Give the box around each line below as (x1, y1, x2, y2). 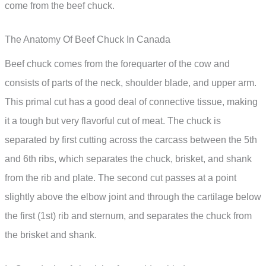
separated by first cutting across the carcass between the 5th (5, 135, 257, 145)
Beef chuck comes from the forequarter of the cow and (5, 59, 230, 69)
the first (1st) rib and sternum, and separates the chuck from (5, 211, 252, 221)
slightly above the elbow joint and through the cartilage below (5, 192, 261, 202)
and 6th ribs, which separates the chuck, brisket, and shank (5, 154, 252, 164)
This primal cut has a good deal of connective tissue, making (5, 97, 258, 107)
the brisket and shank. (5, 230, 97, 240)
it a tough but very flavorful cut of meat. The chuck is (5, 116, 221, 126)
